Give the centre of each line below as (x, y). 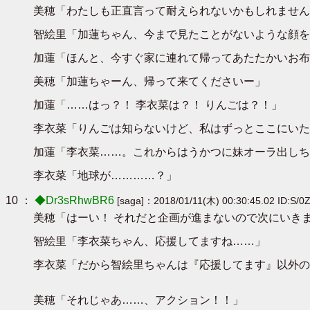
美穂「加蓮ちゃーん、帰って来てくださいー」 (149, 81)
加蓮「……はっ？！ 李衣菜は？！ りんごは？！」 (158, 104)
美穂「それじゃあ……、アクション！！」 (138, 300)
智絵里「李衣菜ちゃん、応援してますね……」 (149, 241)
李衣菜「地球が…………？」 (105, 175)
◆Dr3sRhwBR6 (73, 200)
